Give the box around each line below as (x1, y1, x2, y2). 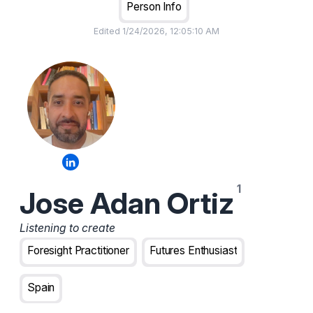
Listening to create (20, 221, 115, 235)
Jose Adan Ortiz (20, 185, 234, 221)
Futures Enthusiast (149, 244, 238, 258)
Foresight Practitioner (27, 244, 129, 258)
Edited (94, 26, 120, 36)
